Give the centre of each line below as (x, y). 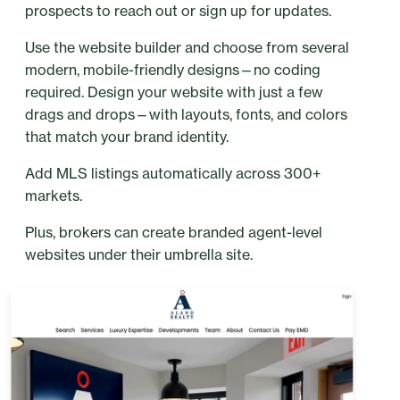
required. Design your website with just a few (174, 92)
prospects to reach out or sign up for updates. (178, 11)
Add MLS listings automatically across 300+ (173, 174)
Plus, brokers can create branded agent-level (174, 233)
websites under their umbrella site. (139, 255)
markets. (54, 196)
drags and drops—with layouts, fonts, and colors (186, 115)
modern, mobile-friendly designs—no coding (173, 70)
